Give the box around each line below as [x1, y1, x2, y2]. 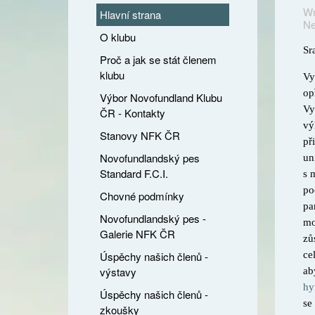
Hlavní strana [100, 7, 161, 22]
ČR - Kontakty [100, 105, 165, 120]
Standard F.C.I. [100, 166, 168, 181]
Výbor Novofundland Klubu [100, 90, 222, 105]
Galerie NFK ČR [100, 226, 175, 241]
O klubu [100, 30, 136, 44]
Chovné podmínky [100, 188, 184, 203]
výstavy [100, 264, 136, 279]
